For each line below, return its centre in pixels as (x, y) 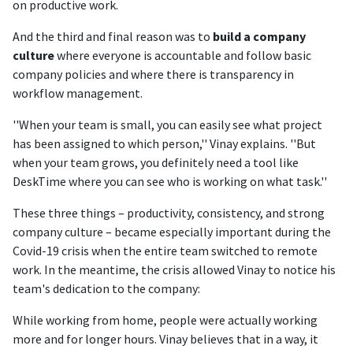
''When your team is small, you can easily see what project (167, 124)
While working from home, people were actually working (165, 320)
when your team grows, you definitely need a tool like (156, 162)
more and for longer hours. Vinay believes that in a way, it (165, 339)
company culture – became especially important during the (172, 232)
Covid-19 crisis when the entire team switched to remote (165, 251)
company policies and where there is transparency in (153, 74)
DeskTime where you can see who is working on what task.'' (170, 181)
